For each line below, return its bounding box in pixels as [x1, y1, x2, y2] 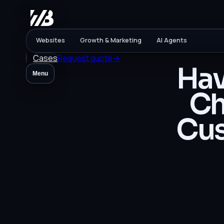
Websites [36, 36, 65, 44]
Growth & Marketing [80, 36, 141, 44]
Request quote [57, 52, 112, 63]
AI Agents [156, 36, 187, 44]
